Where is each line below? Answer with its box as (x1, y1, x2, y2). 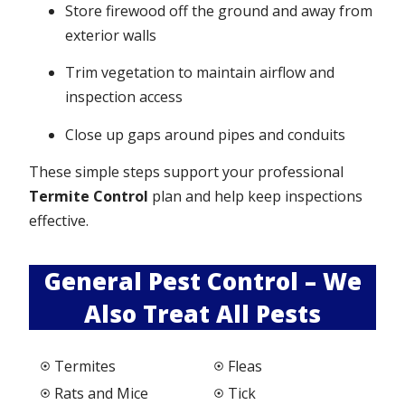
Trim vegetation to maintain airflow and (65, 62, 335, 83)
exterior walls (65, 25, 157, 46)
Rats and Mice (53, 382, 148, 403)
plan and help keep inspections (148, 186, 363, 207)
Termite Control (29, 186, 149, 207)
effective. (29, 211, 89, 231)
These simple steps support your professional (29, 162, 344, 183)
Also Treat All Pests (84, 297, 321, 330)
